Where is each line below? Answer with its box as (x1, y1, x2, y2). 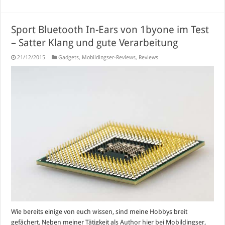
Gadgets (58, 54, 79, 61)
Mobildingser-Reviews (82, 54, 136, 61)
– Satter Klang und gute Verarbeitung (11, 37, 178, 49)
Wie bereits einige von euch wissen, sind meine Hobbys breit (11, 207, 188, 215)
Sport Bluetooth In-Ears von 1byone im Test (11, 24, 209, 36)
